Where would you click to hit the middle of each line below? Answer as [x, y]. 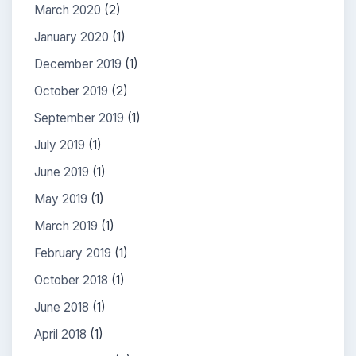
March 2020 [68, 10]
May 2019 [61, 199]
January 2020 [72, 37]
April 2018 [60, 334]
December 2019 [78, 64]
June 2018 [62, 307]
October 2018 [71, 280]
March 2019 [66, 226]
